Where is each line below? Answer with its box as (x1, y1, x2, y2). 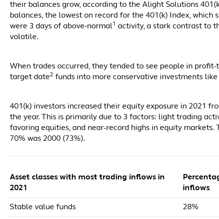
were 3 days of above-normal (10, 22, 112, 30)
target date (10, 73, 50, 81)
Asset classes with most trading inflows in (10, 174, 165, 181)
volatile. (10, 33, 40, 41)
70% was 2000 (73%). (10, 135, 85, 143)
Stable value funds (10, 203, 76, 211)
